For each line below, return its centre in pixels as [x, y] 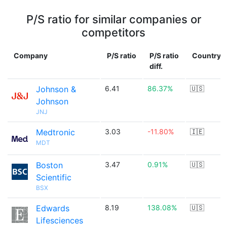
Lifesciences [60, 220]
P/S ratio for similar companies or [113, 19]
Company [31, 55]
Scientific [54, 177]
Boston [49, 165]
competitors [113, 32]
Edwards [53, 208]
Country [206, 55]
